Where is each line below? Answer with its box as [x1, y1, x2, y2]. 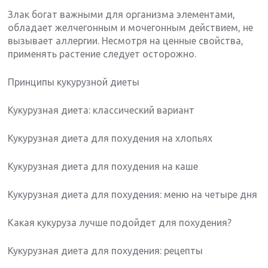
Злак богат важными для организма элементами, [8, 8, 236, 20]
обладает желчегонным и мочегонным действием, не [8, 22, 254, 33]
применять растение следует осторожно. [8, 48, 197, 59]
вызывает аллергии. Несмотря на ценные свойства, [8, 35, 244, 46]
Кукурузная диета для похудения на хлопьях [8, 132, 213, 144]
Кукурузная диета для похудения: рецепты [8, 245, 203, 256]
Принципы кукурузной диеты [8, 76, 140, 87]
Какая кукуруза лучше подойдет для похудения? [8, 217, 232, 228]
